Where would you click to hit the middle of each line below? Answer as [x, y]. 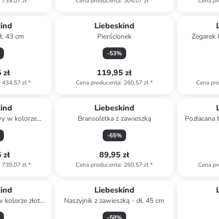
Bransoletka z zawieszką [114, 119]
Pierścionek [114, 36]
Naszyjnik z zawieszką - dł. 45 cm [114, 201]
